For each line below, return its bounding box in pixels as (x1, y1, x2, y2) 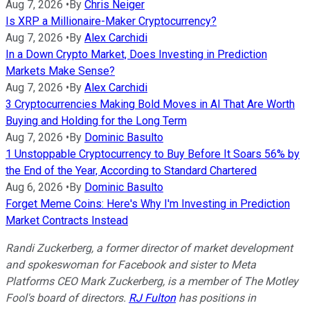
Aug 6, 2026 (6, 180, 63, 194)
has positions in (176, 291, 256, 304)
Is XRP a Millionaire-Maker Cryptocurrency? (6, 14, 217, 28)
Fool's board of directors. (6, 291, 129, 304)
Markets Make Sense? (6, 64, 115, 77)
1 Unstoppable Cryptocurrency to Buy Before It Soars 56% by (6, 147, 300, 161)
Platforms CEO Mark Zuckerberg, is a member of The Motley (6, 274, 298, 288)
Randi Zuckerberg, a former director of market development (6, 241, 293, 255)
